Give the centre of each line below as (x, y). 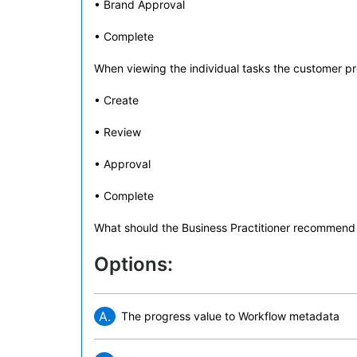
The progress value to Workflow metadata (230, 316)
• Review (118, 132)
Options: (133, 264)
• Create (116, 100)
